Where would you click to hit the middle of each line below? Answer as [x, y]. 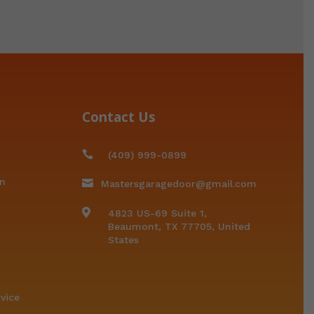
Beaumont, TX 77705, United [179, 226]
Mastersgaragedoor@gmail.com [179, 183]
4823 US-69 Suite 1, [158, 213]
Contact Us [118, 117]
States [124, 239]
